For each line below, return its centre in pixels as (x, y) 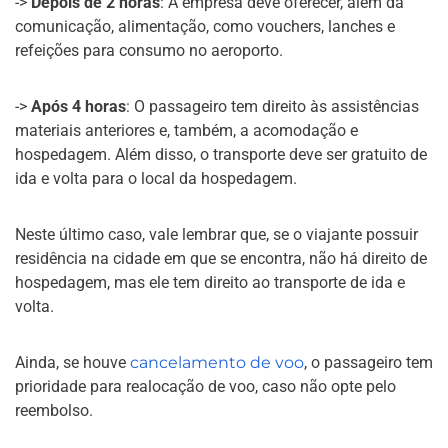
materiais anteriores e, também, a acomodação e (186, 130)
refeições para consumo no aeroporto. (149, 50)
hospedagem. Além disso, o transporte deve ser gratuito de (221, 154)
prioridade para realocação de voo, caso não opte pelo (205, 386)
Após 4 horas (78, 106)
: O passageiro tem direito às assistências (272, 106)
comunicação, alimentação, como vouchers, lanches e (205, 26)
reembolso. (54, 410)
